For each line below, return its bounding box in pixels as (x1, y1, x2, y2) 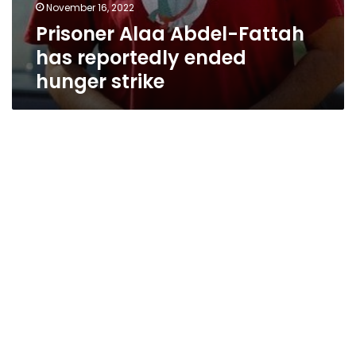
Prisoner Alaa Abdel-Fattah (36, 21, 304, 47)
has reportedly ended (36, 44, 246, 71)
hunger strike (36, 68, 164, 95)
